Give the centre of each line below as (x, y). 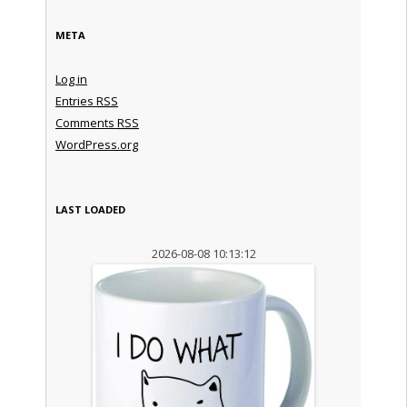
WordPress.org (96, 144)
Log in (71, 79)
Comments (86, 122)
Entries (75, 100)
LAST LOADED (90, 209)
